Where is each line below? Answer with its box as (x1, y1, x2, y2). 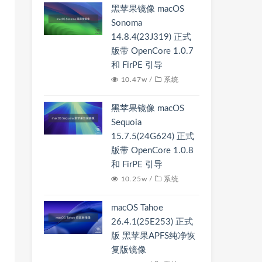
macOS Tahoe (111, 204, 163, 212)
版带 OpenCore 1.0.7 (111, 47, 194, 56)
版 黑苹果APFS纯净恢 (111, 232, 195, 240)
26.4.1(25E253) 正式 (111, 218, 193, 226)
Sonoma (111, 19, 142, 27)
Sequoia (111, 118, 142, 127)
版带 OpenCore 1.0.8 (111, 146, 194, 155)
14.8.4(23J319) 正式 (111, 33, 191, 42)
